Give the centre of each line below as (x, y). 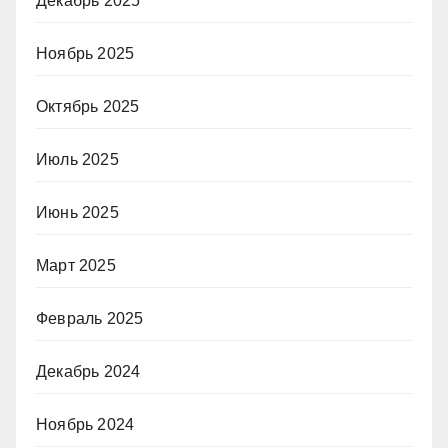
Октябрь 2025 (88, 106)
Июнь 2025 (77, 212)
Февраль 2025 (90, 318)
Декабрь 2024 (88, 371)
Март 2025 (76, 265)
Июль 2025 (77, 159)
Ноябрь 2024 (85, 424)
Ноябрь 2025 (85, 53)
